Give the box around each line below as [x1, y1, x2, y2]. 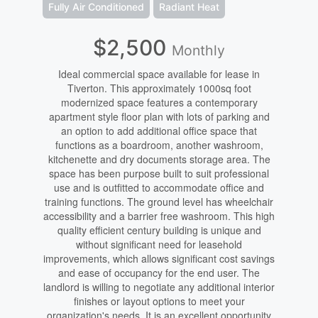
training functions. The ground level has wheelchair [45, 194, 273, 209]
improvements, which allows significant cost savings [43, 251, 275, 266]
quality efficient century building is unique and [57, 223, 261, 238]
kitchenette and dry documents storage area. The [48, 152, 270, 167]
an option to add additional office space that [61, 124, 257, 138]
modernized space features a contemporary [60, 95, 258, 110]
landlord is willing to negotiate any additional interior [43, 280, 275, 295]
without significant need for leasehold [76, 237, 242, 252]
